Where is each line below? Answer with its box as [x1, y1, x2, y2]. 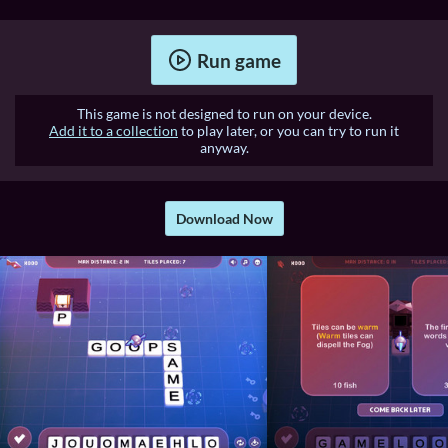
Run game [196, 48, 281, 72]
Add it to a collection [49, 122, 178, 140]
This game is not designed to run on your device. [76, 105, 372, 123]
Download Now [175, 210, 273, 228]
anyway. [199, 139, 249, 157]
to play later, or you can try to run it [178, 122, 399, 140]
